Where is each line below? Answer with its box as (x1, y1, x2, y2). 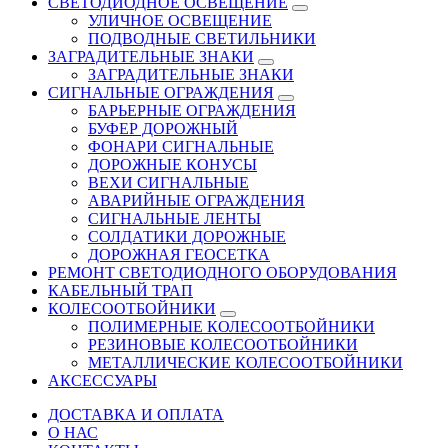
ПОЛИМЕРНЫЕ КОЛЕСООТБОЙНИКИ (88, 317, 375, 335)
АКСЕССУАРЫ (48, 371, 157, 389)
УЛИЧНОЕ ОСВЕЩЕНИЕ (88, 11, 272, 29)
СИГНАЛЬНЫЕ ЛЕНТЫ (88, 209, 261, 227)
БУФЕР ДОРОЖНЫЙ (88, 119, 238, 137)
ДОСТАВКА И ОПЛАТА (48, 405, 224, 423)
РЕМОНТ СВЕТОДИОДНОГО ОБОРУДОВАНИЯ (48, 263, 397, 281)
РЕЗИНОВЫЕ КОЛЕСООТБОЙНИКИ (88, 335, 358, 353)
